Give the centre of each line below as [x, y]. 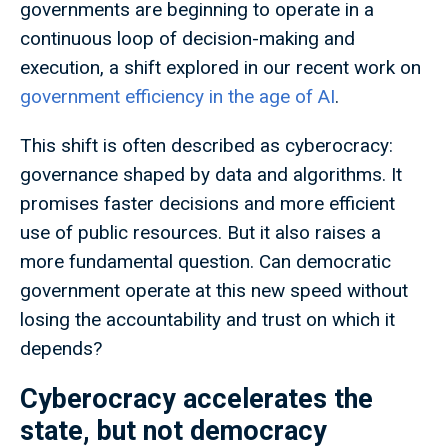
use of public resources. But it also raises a [200, 233]
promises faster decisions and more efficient [207, 204]
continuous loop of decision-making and [187, 39]
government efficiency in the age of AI [177, 97]
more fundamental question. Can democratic [205, 262]
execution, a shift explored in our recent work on [220, 68]
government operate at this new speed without [214, 291]
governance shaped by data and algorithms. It [211, 175]
